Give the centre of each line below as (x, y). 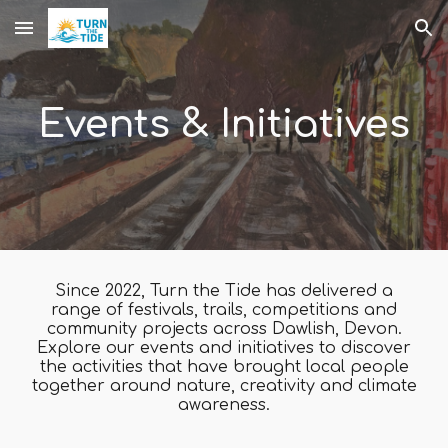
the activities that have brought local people (224, 367)
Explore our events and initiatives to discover (224, 348)
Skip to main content (87, 37)
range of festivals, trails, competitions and (224, 310)
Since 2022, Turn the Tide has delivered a (224, 291)
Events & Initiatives (224, 124)
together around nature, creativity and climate (224, 386)
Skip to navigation (369, 37)
